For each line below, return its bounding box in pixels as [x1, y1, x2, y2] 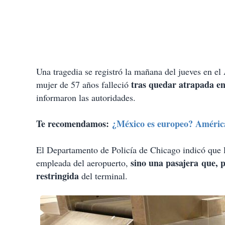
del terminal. [79, 170, 128, 182]
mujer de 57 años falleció [36, 78, 131, 91]
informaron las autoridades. [36, 91, 136, 104]
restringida [36, 169, 79, 183]
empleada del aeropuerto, [36, 157, 128, 169]
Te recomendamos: [36, 117, 112, 131]
